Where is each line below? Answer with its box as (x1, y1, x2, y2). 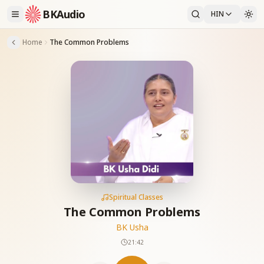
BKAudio (42, 7, 85, 21)
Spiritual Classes (109, 192, 163, 202)
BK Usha (115, 222, 148, 233)
